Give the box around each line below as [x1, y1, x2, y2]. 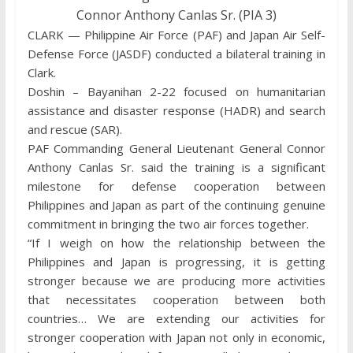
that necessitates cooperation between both [27, 292, 326, 308]
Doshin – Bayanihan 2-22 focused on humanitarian [27, 84, 326, 100]
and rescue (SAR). [27, 121, 122, 138]
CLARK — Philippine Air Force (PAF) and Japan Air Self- [27, 27, 326, 43]
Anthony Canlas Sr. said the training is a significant [27, 159, 326, 176]
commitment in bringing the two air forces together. [27, 216, 309, 232]
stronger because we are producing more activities [27, 273, 326, 289]
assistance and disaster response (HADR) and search [27, 102, 326, 119]
